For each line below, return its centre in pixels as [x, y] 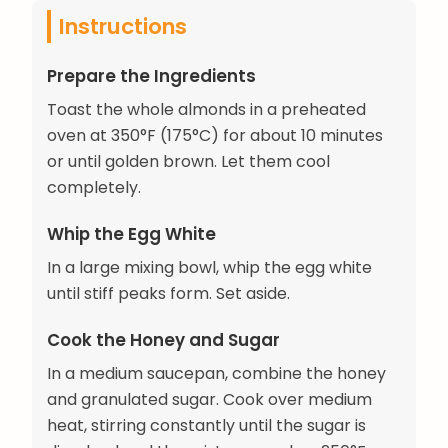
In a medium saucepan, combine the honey [216, 374]
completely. [94, 187]
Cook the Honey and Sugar [163, 340]
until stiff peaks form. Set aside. [168, 293]
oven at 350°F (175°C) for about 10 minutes [215, 135]
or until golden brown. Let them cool [188, 161]
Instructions [123, 26]
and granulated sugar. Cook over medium [209, 400]
